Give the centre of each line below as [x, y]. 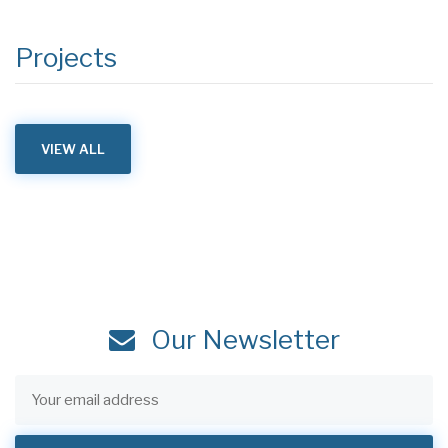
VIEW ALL [73, 148]
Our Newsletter [242, 339]
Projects [66, 57]
